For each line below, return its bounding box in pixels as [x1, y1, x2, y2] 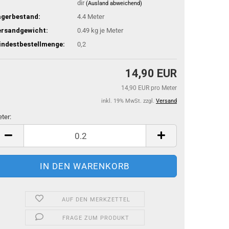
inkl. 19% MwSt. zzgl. [101, 98, 156, 104]
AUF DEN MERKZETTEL [61, 196, 130, 203]
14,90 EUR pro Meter [121, 84, 177, 91]
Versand [156, 98, 177, 104]
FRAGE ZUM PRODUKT [62, 215, 130, 221]
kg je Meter [89, 26, 123, 34]
